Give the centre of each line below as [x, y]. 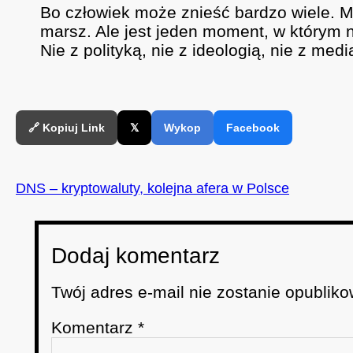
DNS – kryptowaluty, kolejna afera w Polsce [152, 189]
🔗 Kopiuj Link [67, 128]
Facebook [253, 128]
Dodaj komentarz [136, 256]
